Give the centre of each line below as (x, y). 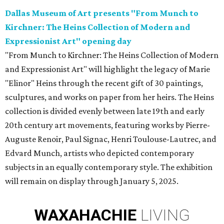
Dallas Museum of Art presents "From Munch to (102, 13)
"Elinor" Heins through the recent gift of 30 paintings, (104, 83)
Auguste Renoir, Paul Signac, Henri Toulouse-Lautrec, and (111, 139)
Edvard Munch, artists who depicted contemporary (99, 153)
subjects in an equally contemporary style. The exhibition (109, 167)
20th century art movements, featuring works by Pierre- (107, 125)
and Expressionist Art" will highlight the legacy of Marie (107, 69)
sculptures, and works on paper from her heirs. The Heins (109, 97)
